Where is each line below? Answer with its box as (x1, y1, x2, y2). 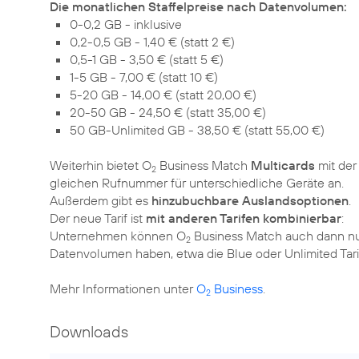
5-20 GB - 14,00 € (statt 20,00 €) (70, 86, 256, 103)
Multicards (251, 156, 315, 173)
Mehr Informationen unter (50, 280, 196, 296)
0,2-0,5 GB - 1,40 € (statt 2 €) (70, 33, 235, 50)
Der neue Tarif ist (50, 209, 146, 226)
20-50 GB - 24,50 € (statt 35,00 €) (70, 103, 266, 120)
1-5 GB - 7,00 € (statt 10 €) (70, 68, 218, 85)
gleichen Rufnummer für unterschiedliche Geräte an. (50, 174, 344, 191)
